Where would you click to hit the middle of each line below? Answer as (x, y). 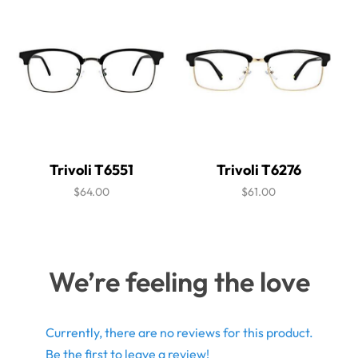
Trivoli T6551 (91, 170)
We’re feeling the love (179, 282)
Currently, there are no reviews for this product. (179, 333)
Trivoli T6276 (259, 170)
